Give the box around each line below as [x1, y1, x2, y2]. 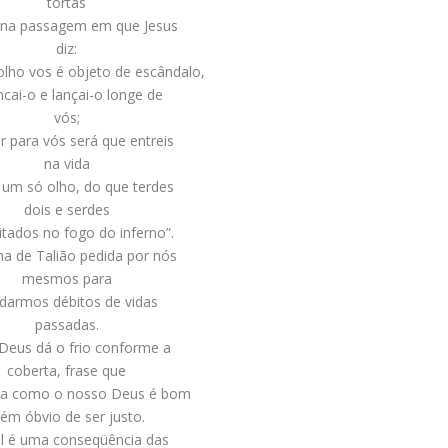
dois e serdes [23, 200, 110, 220]
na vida [43, 154, 90, 174]
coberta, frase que [7, 361, 127, 381]
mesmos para [21, 269, 112, 289]
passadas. [34, 315, 99, 335]
